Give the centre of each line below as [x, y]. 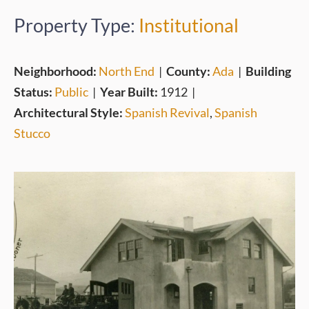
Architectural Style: [69, 112]
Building [268, 71]
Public [71, 92]
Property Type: [76, 25]
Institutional [189, 25]
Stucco [32, 133]
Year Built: [130, 92]
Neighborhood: [56, 71]
